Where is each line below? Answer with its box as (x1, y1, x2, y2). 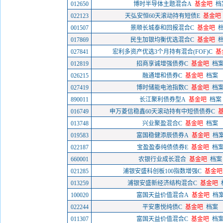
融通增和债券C (142, 72, 182, 79)
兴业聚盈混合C (142, 120, 182, 127)
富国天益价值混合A (136, 192, 189, 199)
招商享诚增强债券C (136, 60, 188, 67)
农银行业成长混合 (138, 156, 186, 163)
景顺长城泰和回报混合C (130, 24, 194, 31)
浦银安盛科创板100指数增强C (123, 168, 202, 175)
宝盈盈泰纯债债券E (136, 144, 188, 151)
